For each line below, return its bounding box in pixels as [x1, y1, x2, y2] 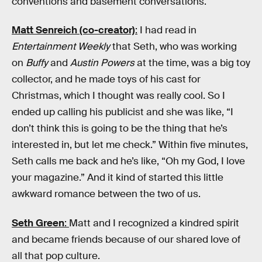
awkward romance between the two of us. [12, 188, 201, 201]
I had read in [137, 24, 196, 37]
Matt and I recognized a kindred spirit [69, 217, 239, 230]
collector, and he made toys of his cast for [12, 73, 201, 86]
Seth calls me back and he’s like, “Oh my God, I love [12, 155, 245, 168]
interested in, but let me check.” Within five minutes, [12, 139, 248, 151]
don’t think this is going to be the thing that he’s [12, 122, 227, 135]
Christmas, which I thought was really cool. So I [12, 89, 225, 102]
